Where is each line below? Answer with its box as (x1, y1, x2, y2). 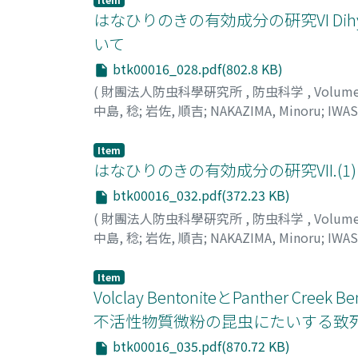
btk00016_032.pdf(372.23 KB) (109, 185, 290, 205)
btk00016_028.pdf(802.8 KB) (109, 58, 283, 78)
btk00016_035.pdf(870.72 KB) (109, 336, 290, 356)
